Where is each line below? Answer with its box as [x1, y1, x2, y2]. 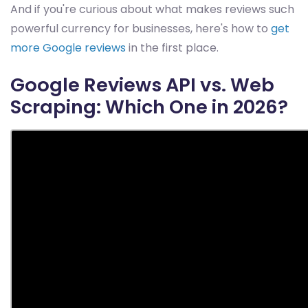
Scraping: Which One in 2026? [10, 93, 288, 120]
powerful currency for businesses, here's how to [10, 21, 271, 36]
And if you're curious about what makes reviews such [10, 1, 294, 17]
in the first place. [126, 40, 219, 56]
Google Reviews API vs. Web [10, 71, 274, 98]
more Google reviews [10, 40, 126, 56]
